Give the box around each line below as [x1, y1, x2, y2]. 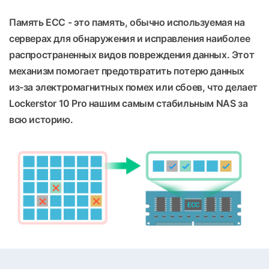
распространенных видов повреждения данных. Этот [9, 49, 255, 61]
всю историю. [9, 113, 73, 126]
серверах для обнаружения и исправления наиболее [9, 32, 250, 45]
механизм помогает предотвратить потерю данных [9, 65, 245, 77]
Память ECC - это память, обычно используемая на [9, 16, 245, 29]
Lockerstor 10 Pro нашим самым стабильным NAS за [9, 97, 248, 110]
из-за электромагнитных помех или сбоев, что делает [9, 81, 258, 94]
